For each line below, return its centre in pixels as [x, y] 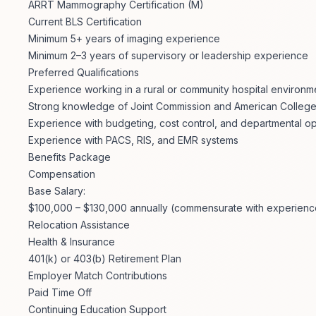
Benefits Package [69, 157]
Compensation [62, 174]
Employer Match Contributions [98, 276]
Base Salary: [57, 191]
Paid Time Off [60, 293]
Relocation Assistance [79, 225]
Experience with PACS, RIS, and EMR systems [133, 140]
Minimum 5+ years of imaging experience [124, 39]
